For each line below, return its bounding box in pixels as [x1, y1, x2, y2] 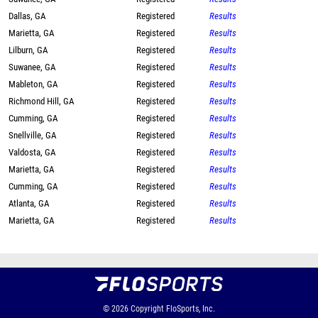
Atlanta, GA [9, 198, 49, 209]
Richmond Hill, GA [9, 96, 74, 106]
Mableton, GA [9, 79, 57, 89]
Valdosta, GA [9, 147, 55, 158]
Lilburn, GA [9, 45, 48, 55]
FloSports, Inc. [166, 304, 215, 314]
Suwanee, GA [9, 62, 55, 72]
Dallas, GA [9, 11, 45, 21]
